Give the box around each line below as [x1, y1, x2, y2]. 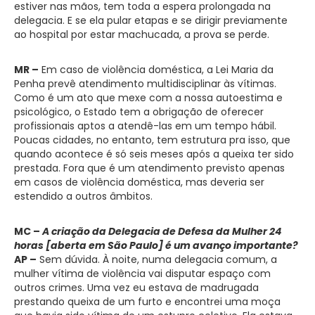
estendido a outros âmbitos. [14, 188, 153, 203]
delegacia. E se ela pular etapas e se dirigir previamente [14, 13, 288, 27]
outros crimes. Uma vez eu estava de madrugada [14, 280, 259, 295]
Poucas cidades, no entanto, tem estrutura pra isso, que [14, 132, 290, 147]
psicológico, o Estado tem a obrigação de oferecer [14, 104, 264, 119]
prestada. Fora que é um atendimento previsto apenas [14, 160, 285, 175]
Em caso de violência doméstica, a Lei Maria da [39, 62, 274, 77]
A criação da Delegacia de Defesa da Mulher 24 [42, 224, 281, 238]
